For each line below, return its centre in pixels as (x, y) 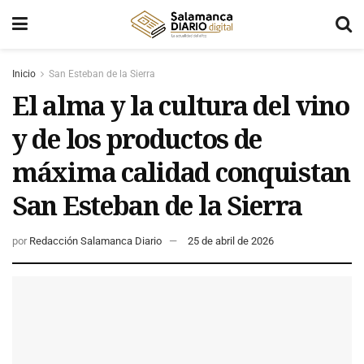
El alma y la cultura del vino (181, 105)
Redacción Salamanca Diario (95, 240)
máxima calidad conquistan (181, 172)
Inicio (24, 74)
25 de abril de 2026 (231, 240)
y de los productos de (137, 139)
